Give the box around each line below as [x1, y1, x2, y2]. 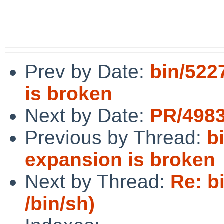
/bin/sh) [25, 192, 95, 214]
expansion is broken [25, 148, 215, 170]
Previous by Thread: [25, 126, 207, 148]
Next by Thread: [25, 170, 170, 192]
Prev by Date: [25, 60, 150, 82]
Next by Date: [25, 104, 150, 126]
